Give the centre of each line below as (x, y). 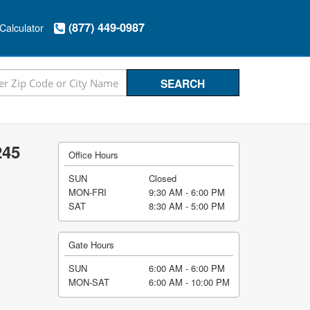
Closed (162, 178)
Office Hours (93, 155)
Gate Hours (91, 245)
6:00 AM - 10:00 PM (189, 282)
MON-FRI (88, 192)
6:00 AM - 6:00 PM (186, 268)
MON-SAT (89, 282)
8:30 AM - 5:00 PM (186, 206)
